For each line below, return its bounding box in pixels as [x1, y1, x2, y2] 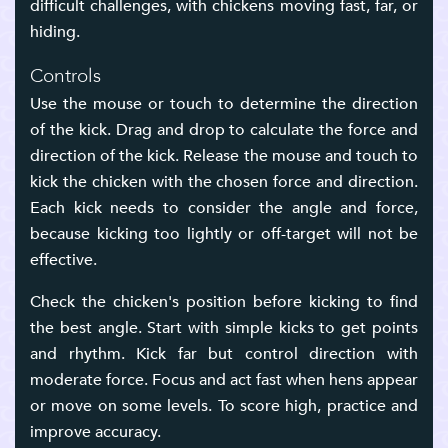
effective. [30, 249, 97, 272]
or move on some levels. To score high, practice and [30, 395, 418, 418]
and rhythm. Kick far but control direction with [30, 343, 418, 366]
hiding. [30, 21, 80, 44]
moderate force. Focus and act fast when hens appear [30, 369, 418, 392]
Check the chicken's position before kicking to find [30, 291, 418, 314]
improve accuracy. [30, 421, 161, 444]
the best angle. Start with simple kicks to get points [30, 317, 418, 340]
